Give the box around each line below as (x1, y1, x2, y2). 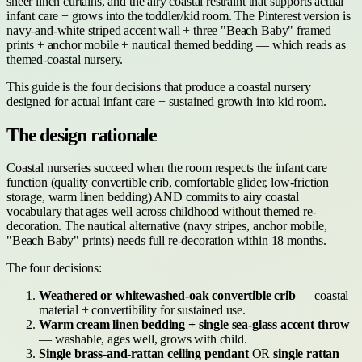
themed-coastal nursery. (6, 52, 124, 66)
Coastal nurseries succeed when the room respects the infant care (6, 160, 327, 175)
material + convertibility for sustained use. (39, 302, 246, 317)
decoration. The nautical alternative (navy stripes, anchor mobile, (6, 218, 327, 233)
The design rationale (6, 124, 157, 145)
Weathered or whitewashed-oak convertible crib (39, 288, 296, 302)
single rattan (273, 346, 340, 360)
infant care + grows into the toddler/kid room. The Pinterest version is (6, 8, 351, 23)
